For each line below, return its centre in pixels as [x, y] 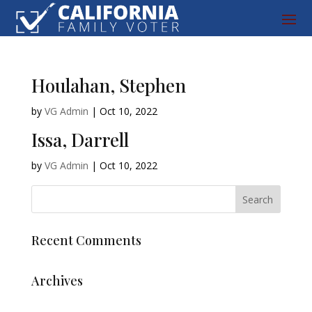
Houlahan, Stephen [108, 86]
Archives [57, 281]
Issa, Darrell [80, 140]
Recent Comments [86, 241]
